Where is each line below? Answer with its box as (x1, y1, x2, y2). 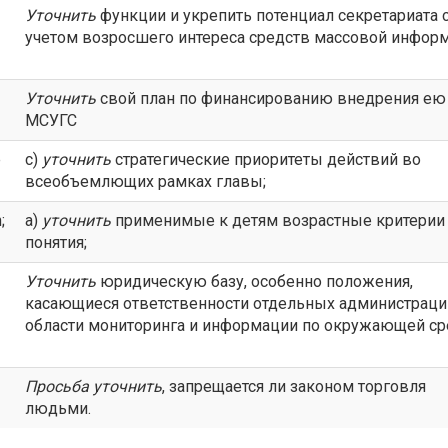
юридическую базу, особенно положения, (96, 272, 413, 291)
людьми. (25, 399, 91, 418)
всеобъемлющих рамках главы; (25, 172, 266, 191)
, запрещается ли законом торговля (162, 377, 426, 396)
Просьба (25, 377, 93, 396)
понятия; (25, 233, 87, 252)
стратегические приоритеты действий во (111, 150, 421, 169)
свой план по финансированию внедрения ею (96, 89, 446, 108)
